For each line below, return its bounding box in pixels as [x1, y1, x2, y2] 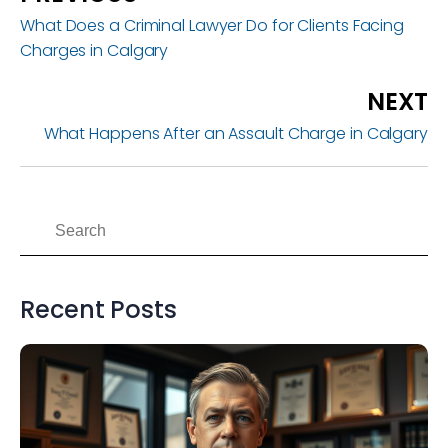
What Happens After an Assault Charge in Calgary [43, 121, 428, 145]
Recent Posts [20, 292, 177, 326]
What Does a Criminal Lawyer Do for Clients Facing [20, 13, 405, 37]
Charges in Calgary [20, 38, 169, 62]
